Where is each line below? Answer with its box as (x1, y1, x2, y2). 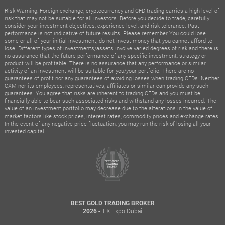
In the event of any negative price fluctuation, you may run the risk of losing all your (4, 119, 211, 127)
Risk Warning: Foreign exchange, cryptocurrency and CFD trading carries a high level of (4, 6, 219, 14)
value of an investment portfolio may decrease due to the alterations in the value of (4, 104, 212, 112)
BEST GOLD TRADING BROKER (70, 199, 155, 207)
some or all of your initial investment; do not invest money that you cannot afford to (4, 36, 212, 44)
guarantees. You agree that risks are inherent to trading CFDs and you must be (4, 89, 200, 97)
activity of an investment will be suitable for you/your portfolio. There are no (4, 66, 194, 74)
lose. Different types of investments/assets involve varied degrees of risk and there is (4, 44, 218, 52)
